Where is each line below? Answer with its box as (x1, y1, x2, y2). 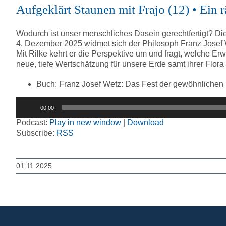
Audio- (16, 97, 39, 106)
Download (127, 118, 164, 127)
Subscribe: (16, 129, 56, 137)
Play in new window (49, 118, 121, 127)
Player (16, 107, 39, 116)
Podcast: (16, 118, 49, 127)
